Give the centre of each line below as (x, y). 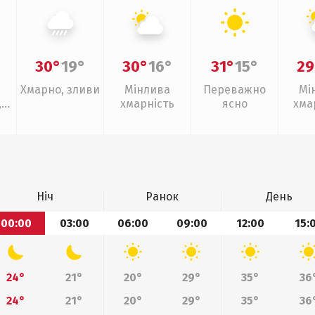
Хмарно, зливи (60, 90)
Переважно (234, 90)
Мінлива (147, 90)
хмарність (147, 104)
